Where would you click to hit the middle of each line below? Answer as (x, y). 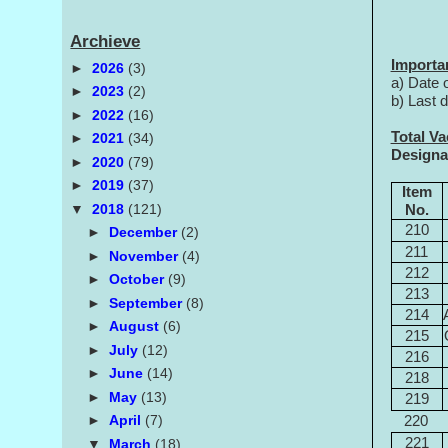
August (136, 326)
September (148, 302)
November (146, 255)
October (139, 279)
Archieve (105, 41)
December (145, 232)
